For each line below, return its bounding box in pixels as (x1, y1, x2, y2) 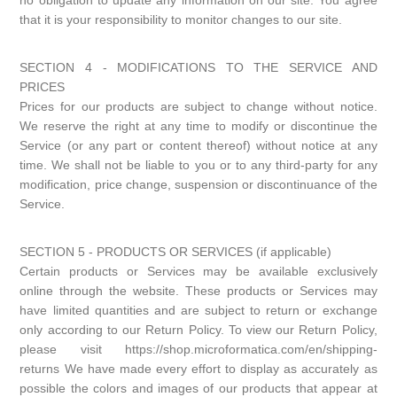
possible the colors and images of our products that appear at (19, 381, 378, 395)
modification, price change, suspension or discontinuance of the (19, 177, 378, 191)
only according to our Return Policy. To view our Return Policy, (19, 323, 378, 337)
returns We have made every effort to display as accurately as (19, 362, 378, 376)
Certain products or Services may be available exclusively (19, 264, 378, 278)
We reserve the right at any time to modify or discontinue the (19, 119, 378, 133)
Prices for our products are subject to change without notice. (19, 99, 378, 113)
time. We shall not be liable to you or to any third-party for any (19, 158, 378, 172)
